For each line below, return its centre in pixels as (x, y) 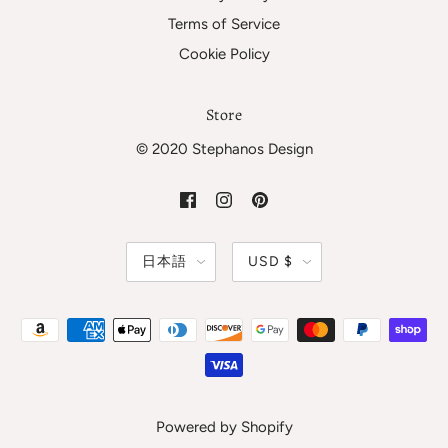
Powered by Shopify (224, 427)
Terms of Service (224, 23)
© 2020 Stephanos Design (224, 148)
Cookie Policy (224, 53)
